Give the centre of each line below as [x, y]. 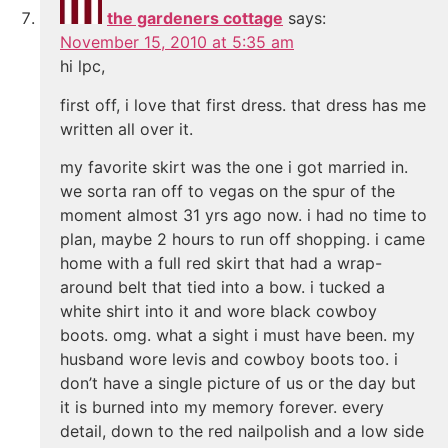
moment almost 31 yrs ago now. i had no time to [243, 215]
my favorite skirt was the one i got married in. [234, 167]
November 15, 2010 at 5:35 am [177, 42]
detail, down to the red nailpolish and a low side [242, 431]
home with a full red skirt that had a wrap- [221, 263]
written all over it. [126, 128]
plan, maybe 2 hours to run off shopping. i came [242, 239]
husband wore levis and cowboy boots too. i [229, 359]
